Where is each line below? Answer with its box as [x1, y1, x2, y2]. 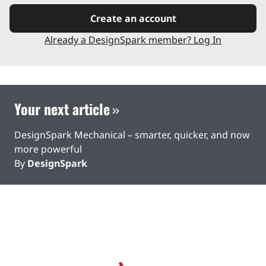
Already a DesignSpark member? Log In [45, 33, 221, 46]
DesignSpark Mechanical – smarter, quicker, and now [14, 128, 250, 141]
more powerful [14, 142, 82, 156]
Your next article [14, 97, 110, 119]
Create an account [90, 11, 176, 25]
